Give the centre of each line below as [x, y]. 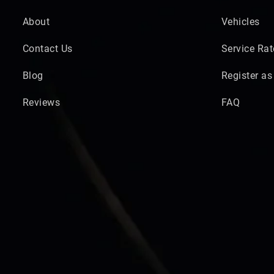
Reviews [42, 102]
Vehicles [241, 21]
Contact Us [48, 48]
